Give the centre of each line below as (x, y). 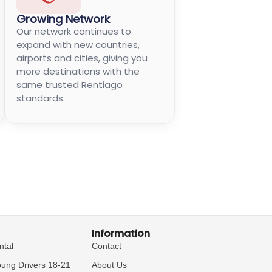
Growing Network (63, 19)
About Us (109, 265)
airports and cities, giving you (82, 58)
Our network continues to (73, 31)
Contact (106, 246)
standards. (40, 98)
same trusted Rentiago (69, 84)
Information (121, 234)
